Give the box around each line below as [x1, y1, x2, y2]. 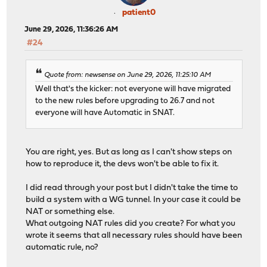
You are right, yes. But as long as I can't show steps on [26, 147, 232, 157]
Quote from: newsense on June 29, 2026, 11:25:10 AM [44, 71, 212, 79]
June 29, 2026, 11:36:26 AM [24, 26, 119, 34]
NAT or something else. [26, 207, 115, 216]
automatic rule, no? [26, 243, 99, 252]
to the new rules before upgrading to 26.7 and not [35, 97, 215, 105]
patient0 [122, 8, 156, 18]
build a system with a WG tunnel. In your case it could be [26, 195, 241, 204]
